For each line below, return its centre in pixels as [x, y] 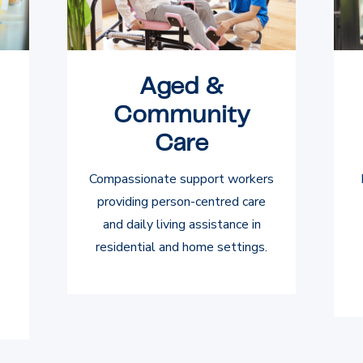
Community [181, 115]
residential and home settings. [181, 247]
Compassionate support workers [181, 179]
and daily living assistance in [181, 224]
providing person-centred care [181, 201]
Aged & [181, 87]
